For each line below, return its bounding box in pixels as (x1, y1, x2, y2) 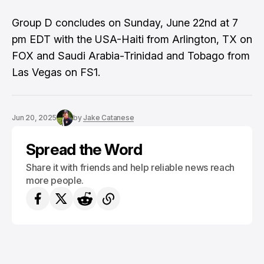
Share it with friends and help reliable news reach (26, 161, 235, 174)
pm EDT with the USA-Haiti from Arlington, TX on (12, 33, 252, 46)
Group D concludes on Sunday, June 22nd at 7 (12, 16, 238, 29)
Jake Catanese (83, 113, 134, 123)
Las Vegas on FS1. (12, 66, 100, 79)
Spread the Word (26, 140, 143, 159)
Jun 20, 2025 (12, 113, 57, 123)
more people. (26, 174, 84, 187)
